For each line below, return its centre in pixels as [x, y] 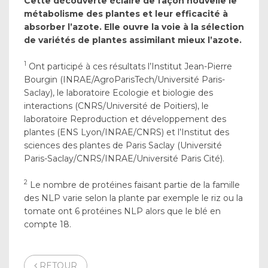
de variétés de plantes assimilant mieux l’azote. [133, 40]
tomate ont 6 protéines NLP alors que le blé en [122, 211]
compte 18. [48, 224]
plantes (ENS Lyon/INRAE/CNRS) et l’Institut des [127, 132]
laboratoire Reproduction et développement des [125, 119]
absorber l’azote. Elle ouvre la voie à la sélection [134, 27]
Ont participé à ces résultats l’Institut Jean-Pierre [129, 66]
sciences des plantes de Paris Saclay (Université [123, 145]
